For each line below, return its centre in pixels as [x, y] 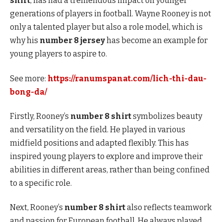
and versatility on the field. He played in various [98, 129]
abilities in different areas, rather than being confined [110, 169]
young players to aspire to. [58, 54]
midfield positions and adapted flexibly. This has [99, 143]
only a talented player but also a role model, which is [106, 27]
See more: [29, 78]
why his [25, 41]
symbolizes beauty [167, 116]
